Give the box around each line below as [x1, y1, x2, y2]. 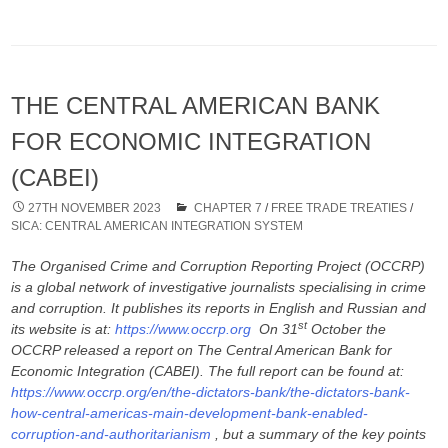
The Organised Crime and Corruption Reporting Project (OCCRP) [11, 258, 426, 275]
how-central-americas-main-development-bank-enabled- [11, 405, 369, 422]
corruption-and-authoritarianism [11, 426, 212, 443]
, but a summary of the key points [211, 426, 427, 443]
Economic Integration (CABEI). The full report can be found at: [11, 363, 405, 380]
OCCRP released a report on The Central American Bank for [11, 342, 393, 359]
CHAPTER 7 [194, 201, 263, 216]
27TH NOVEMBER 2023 [28, 201, 162, 216]
